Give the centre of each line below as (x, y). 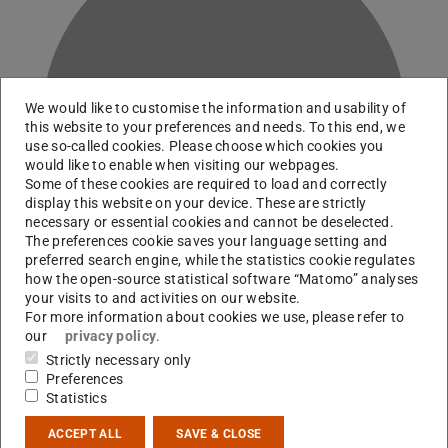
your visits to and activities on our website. (163, 297)
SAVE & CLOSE (219, 434)
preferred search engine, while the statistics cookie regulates (220, 259)
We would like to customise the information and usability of (216, 107)
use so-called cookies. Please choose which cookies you (204, 145)
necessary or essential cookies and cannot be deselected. (210, 221)
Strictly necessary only (119, 359)
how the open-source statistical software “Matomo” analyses (222, 278)
